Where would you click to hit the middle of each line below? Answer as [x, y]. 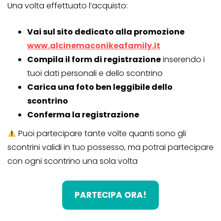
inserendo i [183, 60]
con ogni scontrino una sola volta [73, 161]
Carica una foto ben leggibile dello [100, 87]
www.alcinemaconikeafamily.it [94, 46]
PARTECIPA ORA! [110, 195]
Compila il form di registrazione [94, 60]
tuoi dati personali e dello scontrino [95, 74]
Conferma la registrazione [83, 115]
